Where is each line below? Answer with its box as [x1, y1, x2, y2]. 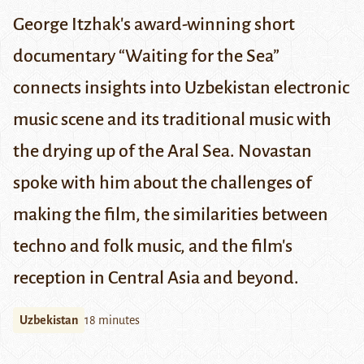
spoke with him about [13, 173, 181, 193]
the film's [222, 236, 292, 257]
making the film [13, 205, 136, 225]
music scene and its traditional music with [13, 110, 331, 130]
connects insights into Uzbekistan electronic [13, 78, 349, 98]
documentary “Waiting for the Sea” [13, 46, 279, 67]
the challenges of [181, 173, 312, 193]
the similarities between [144, 205, 328, 225]
